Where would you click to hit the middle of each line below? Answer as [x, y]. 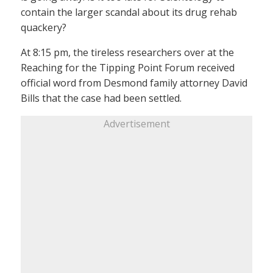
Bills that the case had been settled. [101, 98]
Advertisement [136, 124]
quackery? [44, 27]
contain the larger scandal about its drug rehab [129, 12]
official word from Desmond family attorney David [134, 83]
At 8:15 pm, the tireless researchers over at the [127, 52]
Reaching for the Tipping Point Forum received [128, 68]
